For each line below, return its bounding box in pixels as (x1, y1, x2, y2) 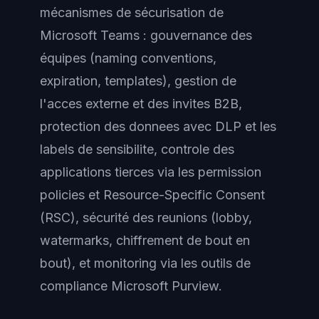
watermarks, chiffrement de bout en (40, 233, 250, 249)
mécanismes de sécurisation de (40, 5, 224, 21)
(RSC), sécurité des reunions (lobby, (40, 210, 252, 226)
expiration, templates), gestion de (40, 73, 236, 89)
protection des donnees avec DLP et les (40, 119, 276, 135)
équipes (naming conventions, (40, 51, 216, 66)
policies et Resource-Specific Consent (40, 187, 265, 203)
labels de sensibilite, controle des (40, 142, 234, 157)
